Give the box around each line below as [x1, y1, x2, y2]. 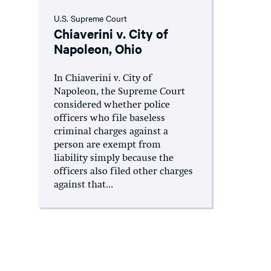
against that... [54, 180, 113, 190]
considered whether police [54, 100, 170, 110]
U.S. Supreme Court [54, 12, 127, 24]
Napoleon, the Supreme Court [54, 87, 185, 97]
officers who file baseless [54, 114, 165, 123]
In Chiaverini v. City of [54, 74, 152, 83]
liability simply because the [54, 154, 174, 163]
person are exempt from [54, 140, 161, 150]
